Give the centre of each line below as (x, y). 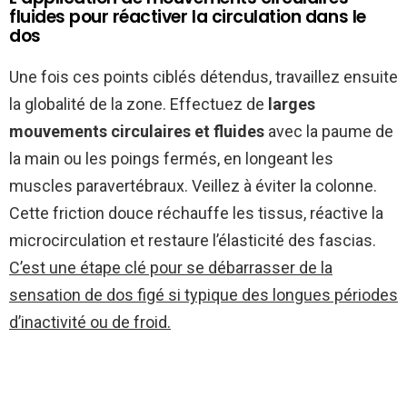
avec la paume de (329, 131)
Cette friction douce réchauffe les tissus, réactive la (196, 213)
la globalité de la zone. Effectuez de (139, 104)
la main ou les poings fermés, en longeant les (171, 158)
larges (292, 104)
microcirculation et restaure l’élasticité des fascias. (193, 240)
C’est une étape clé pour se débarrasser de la (171, 267)
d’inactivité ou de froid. (90, 322)
